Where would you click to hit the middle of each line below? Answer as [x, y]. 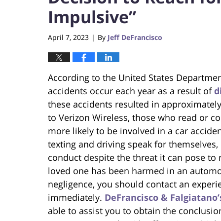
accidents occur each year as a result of [131, 91]
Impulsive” [92, 17]
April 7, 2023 [68, 37]
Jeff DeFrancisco [135, 37]
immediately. [76, 197]
